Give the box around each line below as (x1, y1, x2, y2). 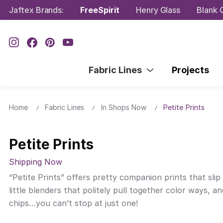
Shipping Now (9, 157, 62, 167)
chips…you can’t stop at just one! (9, 198, 138, 209)
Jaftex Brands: (9, 4, 64, 15)
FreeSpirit (80, 4, 119, 15)
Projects (171, 64, 209, 75)
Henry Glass (135, 4, 181, 15)
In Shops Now (101, 103, 147, 111)
